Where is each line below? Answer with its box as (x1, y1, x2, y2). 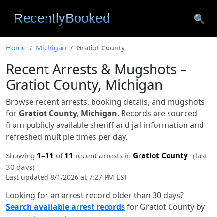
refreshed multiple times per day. (6, 131, 127, 142)
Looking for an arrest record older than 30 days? (6, 190, 184, 201)
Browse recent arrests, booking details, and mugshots (6, 96, 205, 107)
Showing (6, 151, 37, 160)
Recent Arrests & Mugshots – (6, 60, 187, 78)
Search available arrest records (6, 201, 125, 212)
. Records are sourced (117, 108, 197, 119)
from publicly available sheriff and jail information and (6, 120, 204, 130)
